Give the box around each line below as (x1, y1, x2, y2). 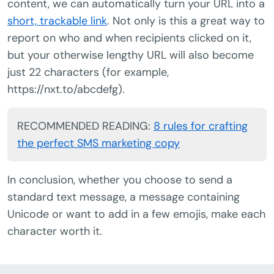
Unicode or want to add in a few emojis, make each (7, 207, 265, 222)
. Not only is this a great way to (107, 13, 265, 29)
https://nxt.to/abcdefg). (7, 82, 125, 97)
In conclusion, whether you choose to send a (7, 172, 232, 188)
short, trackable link (7, 13, 107, 29)
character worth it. (7, 224, 102, 239)
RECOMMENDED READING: (17, 119, 154, 134)
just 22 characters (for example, (7, 65, 169, 80)
